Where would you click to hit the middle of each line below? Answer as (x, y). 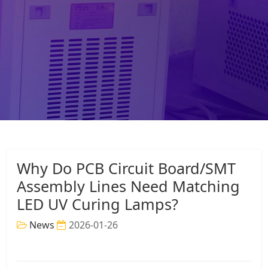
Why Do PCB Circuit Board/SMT (126, 168)
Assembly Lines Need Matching (128, 186)
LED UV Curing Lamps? (98, 204)
